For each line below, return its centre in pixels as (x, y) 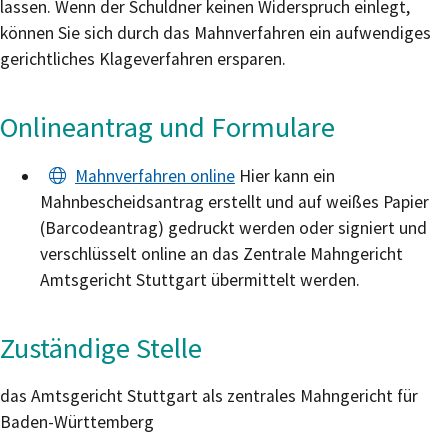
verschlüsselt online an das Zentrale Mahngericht (221, 253)
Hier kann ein (287, 175)
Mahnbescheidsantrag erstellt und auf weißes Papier (234, 201)
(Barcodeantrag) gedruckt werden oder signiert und (233, 227)
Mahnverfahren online (155, 175)
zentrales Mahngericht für (322, 396)
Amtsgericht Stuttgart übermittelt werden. (200, 279)
